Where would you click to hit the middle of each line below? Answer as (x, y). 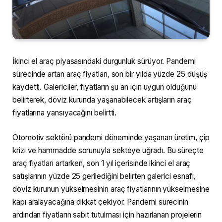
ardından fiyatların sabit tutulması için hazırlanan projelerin (107, 215)
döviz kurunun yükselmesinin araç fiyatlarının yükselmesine (111, 189)
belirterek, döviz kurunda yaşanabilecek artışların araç (102, 100)
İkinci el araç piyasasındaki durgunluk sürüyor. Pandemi (104, 61)
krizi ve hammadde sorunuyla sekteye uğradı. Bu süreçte (108, 150)
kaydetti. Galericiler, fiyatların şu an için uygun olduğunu (105, 87)
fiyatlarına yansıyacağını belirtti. (65, 113)
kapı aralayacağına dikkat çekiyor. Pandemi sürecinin (101, 202)
